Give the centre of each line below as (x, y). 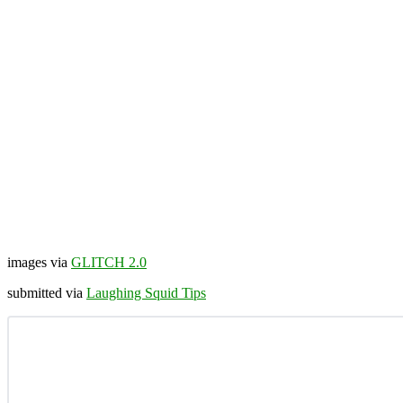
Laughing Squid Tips (146, 292)
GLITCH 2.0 (109, 262)
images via (39, 262)
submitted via (47, 292)
